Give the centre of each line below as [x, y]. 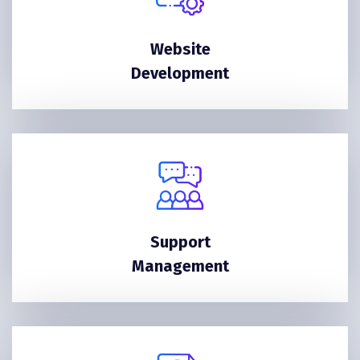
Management [180, 266]
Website [180, 49]
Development [180, 74]
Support [180, 241]
